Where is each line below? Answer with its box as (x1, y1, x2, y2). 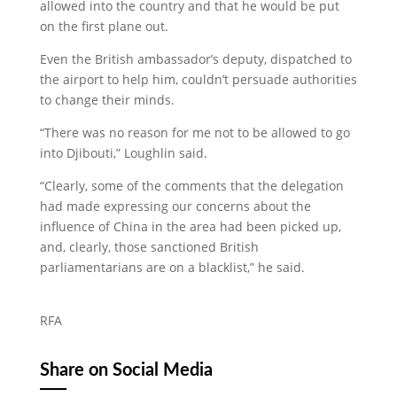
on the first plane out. (39, 18, 168, 35)
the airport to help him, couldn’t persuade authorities (39, 71, 357, 88)
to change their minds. (39, 91, 175, 108)
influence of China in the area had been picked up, (39, 218, 341, 235)
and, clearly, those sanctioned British (39, 238, 259, 255)
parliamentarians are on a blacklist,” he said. (39, 259, 305, 276)
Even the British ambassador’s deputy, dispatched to (39, 51, 352, 67)
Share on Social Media (39, 362, 213, 379)
